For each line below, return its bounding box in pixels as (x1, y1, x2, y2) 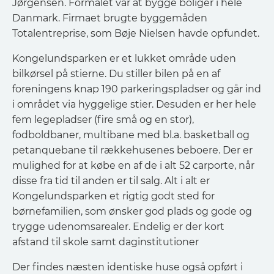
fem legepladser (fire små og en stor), (12, 114, 194, 125)
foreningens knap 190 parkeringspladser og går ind (12, 83, 261, 95)
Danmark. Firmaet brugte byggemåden (12, 12, 207, 24)
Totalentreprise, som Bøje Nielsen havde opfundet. (12, 28, 259, 39)
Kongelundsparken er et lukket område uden (12, 53, 236, 64)
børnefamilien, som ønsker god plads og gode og (12, 206, 252, 217)
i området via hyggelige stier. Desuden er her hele (12, 98, 256, 110)
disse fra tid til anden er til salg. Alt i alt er (12, 175, 210, 187)
